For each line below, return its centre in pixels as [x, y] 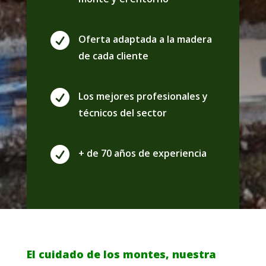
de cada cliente [113, 56]
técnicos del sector [122, 113]
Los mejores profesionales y [143, 96]
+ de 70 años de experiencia [142, 153]
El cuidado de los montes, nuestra [121, 254]
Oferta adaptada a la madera [145, 39]
